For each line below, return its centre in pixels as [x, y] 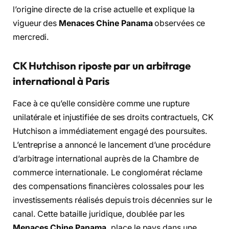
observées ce [179, 24]
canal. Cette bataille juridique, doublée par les [99, 214]
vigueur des [36, 24]
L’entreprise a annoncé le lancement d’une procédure [112, 145]
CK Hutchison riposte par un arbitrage [102, 65]
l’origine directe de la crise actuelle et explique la [104, 10]
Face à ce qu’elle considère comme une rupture [101, 104]
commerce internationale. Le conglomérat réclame [108, 173]
